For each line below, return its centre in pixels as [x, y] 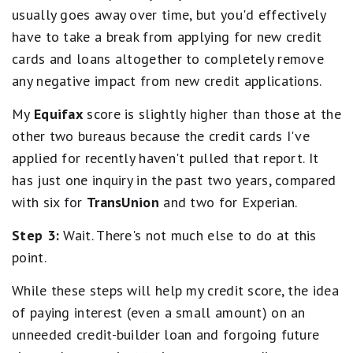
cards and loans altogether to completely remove [168, 59]
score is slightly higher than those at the [212, 114]
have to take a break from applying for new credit [167, 37]
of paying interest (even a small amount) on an [159, 312]
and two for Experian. [228, 202]
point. [29, 257]
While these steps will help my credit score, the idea [175, 290]
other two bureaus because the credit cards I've [161, 136]
